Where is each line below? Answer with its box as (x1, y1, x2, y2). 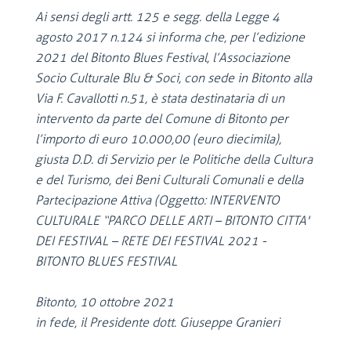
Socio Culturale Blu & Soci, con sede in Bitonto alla (35, 71, 312, 85)
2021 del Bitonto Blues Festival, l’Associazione (35, 50, 290, 65)
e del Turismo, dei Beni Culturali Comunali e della (35, 172, 303, 187)
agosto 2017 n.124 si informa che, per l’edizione (35, 30, 305, 45)
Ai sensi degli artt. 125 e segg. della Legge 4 (35, 9, 280, 24)
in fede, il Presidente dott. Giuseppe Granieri (35, 315, 280, 330)
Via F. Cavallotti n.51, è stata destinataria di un (35, 91, 284, 106)
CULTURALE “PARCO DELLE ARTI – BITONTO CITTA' (35, 213, 309, 228)
